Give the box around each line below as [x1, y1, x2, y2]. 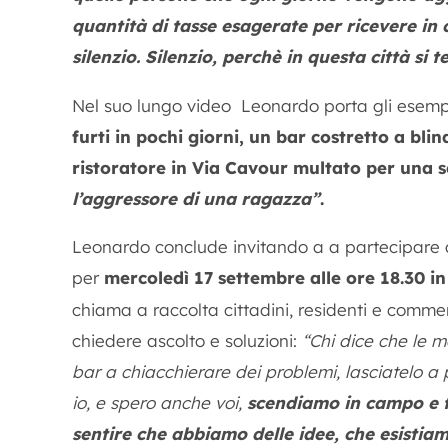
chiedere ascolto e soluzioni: [72, 330, 302, 351]
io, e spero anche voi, [72, 392, 247, 413]
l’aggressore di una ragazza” [72, 188, 320, 209]
